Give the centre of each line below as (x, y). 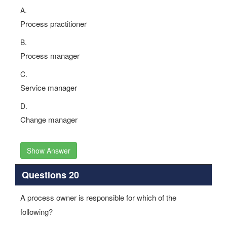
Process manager (50, 55)
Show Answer (49, 150)
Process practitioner (53, 24)
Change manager (49, 119)
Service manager (49, 87)
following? (36, 212)
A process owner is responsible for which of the (98, 197)
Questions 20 (50, 175)
